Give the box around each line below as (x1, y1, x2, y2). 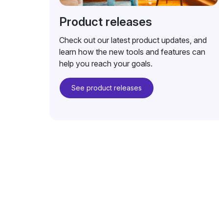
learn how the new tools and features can (59, 47, 205, 57)
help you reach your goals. (59, 59, 153, 68)
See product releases (71, 84, 142, 92)
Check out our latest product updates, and (59, 35, 207, 45)
